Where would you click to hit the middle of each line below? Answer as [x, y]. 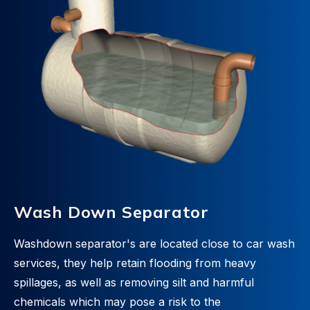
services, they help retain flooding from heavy [135, 263]
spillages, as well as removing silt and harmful [134, 282]
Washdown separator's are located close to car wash [154, 244]
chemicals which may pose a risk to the [117, 302]
